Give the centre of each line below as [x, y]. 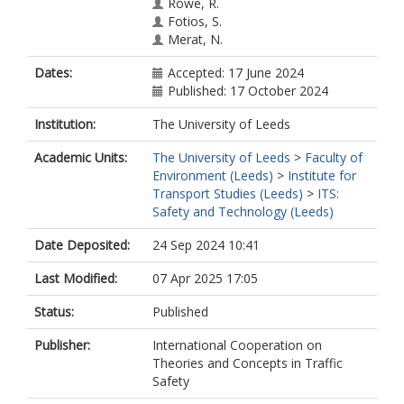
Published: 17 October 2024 [248, 91]
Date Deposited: [82, 245]
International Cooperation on [237, 345]
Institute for [322, 175]
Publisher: [62, 345]
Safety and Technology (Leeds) [243, 211]
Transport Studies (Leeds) [228, 193]
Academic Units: [81, 157]
